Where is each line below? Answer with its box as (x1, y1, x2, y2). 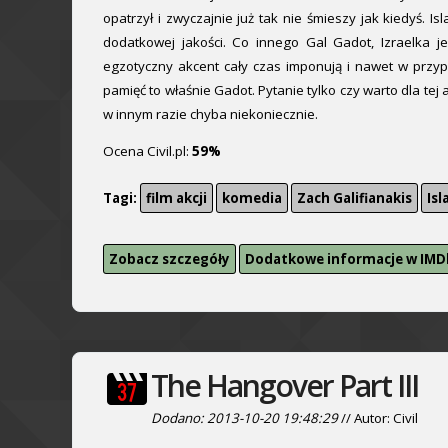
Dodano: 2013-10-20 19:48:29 (151, 408, 338, 427)
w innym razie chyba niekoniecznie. (103, 104, 318, 123)
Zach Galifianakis (297, 188, 412, 207)
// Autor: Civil (338, 408, 418, 427)
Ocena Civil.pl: (103, 142, 192, 161)
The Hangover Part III (151, 364, 418, 406)
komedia (222, 188, 282, 207)
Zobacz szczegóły (109, 249, 230, 268)
